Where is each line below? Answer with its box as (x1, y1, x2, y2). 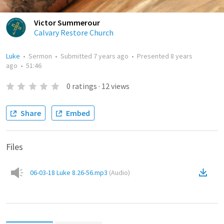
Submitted (60, 51, 93, 61)
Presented (137, 51, 170, 61)
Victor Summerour (34, 17, 100, 28)
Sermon (28, 51, 52, 61)
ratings (71, 81, 97, 91)
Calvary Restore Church (34, 27, 113, 38)
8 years (170, 51, 192, 61)
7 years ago (93, 51, 128, 61)
